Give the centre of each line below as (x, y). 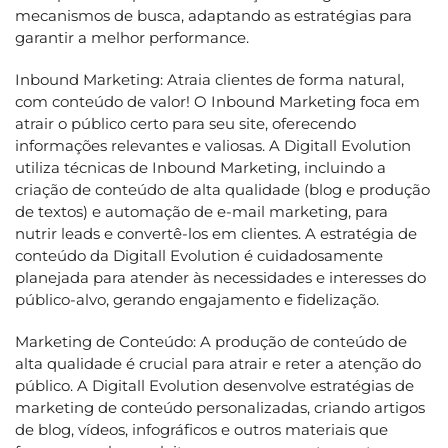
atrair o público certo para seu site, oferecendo (185, 123)
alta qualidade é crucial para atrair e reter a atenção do (218, 363)
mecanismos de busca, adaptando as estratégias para (213, 15)
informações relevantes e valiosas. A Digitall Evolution (213, 145)
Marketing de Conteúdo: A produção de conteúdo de (211, 341)
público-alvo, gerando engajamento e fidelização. (197, 299)
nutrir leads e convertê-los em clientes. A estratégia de (216, 233)
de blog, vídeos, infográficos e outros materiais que (201, 429)
